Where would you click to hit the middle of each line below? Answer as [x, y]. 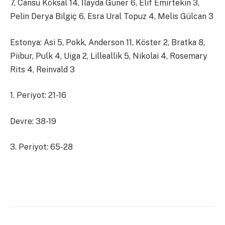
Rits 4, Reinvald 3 [42, 69]
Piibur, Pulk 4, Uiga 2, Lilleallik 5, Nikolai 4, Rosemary [109, 56]
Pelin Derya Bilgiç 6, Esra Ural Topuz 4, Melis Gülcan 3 [112, 17]
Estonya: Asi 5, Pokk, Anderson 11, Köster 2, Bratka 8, [107, 42]
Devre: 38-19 [33, 121]
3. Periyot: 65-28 [41, 147]
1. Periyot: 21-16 [38, 95]
